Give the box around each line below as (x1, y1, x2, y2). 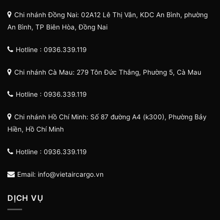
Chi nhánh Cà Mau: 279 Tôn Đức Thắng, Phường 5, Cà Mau (14, 68, 201, 76)
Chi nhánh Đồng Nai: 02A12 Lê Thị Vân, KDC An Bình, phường (14, 11, 208, 19)
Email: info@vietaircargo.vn (17, 170, 104, 178)
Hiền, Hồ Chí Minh (7, 125, 64, 134)
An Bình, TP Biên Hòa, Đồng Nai (7, 23, 108, 31)
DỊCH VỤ (7, 192, 44, 203)
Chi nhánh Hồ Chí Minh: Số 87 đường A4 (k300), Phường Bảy (14, 113, 207, 121)
